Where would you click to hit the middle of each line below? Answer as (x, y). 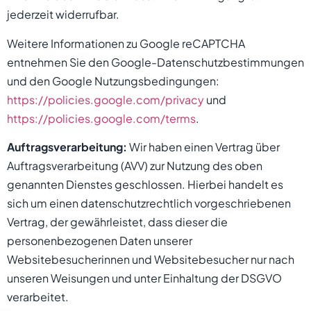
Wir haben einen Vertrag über (203, 146)
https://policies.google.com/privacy (106, 99)
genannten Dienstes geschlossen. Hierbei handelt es (145, 184)
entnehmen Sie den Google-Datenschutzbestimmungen (155, 62)
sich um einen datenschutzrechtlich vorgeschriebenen (149, 203)
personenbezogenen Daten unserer (100, 240)
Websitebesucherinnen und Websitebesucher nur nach (151, 259)
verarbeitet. (38, 296)
